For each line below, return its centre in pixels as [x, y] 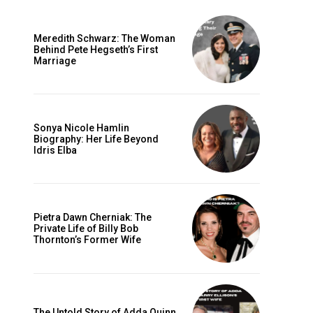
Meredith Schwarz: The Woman [104, 38]
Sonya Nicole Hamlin [81, 128]
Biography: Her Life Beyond [96, 139]
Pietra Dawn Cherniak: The [93, 217]
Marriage [55, 60]
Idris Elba [55, 150]
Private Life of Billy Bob [86, 228]
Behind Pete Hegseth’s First [96, 49]
